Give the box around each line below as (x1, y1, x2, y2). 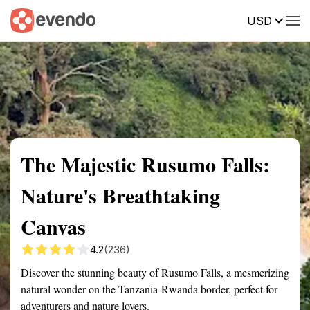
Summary (10, 13, 52, 26)
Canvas (21, 211, 86, 241)
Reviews (266, 13, 305, 26)
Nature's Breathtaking (21, 180, 220, 210)
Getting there (113, 13, 173, 26)
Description (194, 13, 246, 26)
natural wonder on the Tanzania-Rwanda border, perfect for (21, 282, 277, 296)
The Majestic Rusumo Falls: (21, 149, 270, 179)
